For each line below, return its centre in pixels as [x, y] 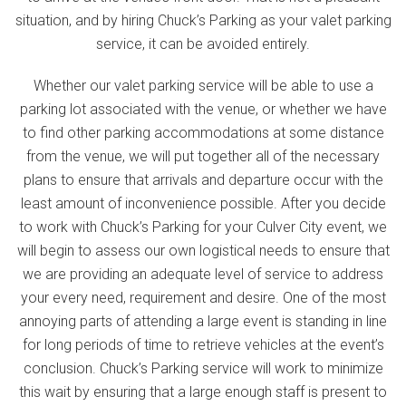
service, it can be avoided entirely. [203, 44]
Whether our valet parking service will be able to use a [203, 86]
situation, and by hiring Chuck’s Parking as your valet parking [203, 20]
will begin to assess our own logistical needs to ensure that [203, 251]
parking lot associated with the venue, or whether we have [203, 109]
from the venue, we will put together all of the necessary [203, 156]
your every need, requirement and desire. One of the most [203, 298]
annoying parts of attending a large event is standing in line [203, 321]
